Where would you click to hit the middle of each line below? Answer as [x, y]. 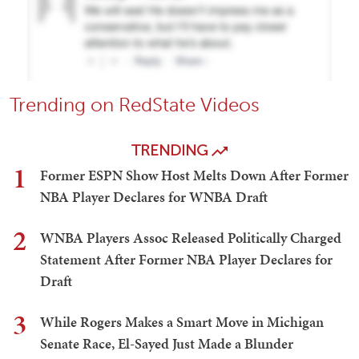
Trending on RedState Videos [135, 105]
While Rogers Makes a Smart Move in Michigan [182, 322]
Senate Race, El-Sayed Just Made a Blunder [167, 344]
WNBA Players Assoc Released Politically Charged [191, 238]
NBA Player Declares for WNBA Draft [154, 197]
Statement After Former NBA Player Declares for [186, 260]
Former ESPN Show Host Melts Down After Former [194, 175]
